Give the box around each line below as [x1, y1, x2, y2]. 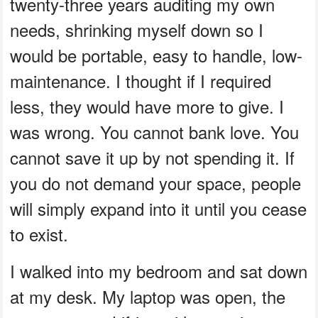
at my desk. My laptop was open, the [10, 284, 286, 309]
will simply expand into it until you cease [10, 196, 307, 221]
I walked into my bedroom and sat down [10, 258, 308, 284]
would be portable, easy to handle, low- [10, 43, 303, 68]
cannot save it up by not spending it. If [10, 145, 295, 170]
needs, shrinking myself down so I [10, 17, 264, 43]
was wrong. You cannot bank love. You [10, 119, 300, 145]
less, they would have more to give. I [10, 94, 285, 119]
